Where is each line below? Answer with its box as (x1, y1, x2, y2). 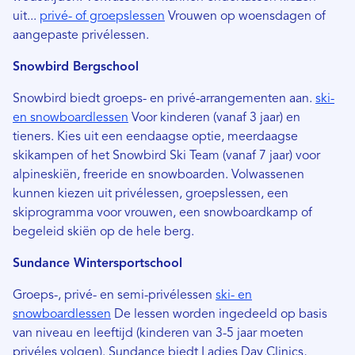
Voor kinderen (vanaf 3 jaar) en (128, 112, 300, 125)
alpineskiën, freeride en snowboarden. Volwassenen (13, 169, 304, 182)
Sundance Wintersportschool (13, 258, 182, 271)
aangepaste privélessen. (13, 29, 152, 43)
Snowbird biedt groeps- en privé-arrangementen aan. (13, 93, 315, 106)
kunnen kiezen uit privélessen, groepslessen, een (13, 188, 288, 201)
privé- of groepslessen (40, 10, 165, 24)
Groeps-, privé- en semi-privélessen (13, 289, 216, 303)
